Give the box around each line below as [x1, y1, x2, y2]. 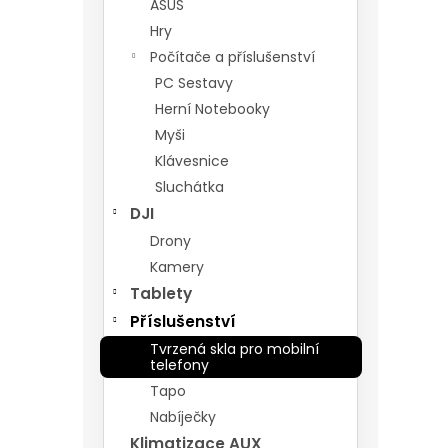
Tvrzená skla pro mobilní [150, 339, 319, 359]
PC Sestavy [155, 73, 233, 93]
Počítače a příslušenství [150, 47, 315, 67]
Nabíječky [150, 407, 216, 427]
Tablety [130, 283, 192, 304]
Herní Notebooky [155, 99, 270, 119]
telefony [150, 355, 209, 375]
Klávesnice [155, 151, 229, 171]
